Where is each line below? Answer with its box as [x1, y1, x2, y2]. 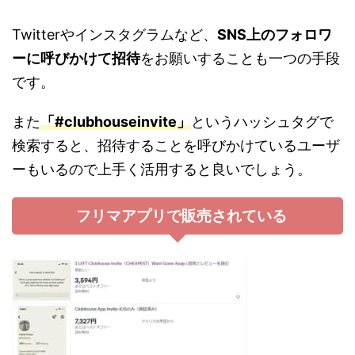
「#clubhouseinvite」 [40, 113, 191, 131]
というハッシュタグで [191, 113, 334, 131]
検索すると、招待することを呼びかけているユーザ [12, 137, 340, 155]
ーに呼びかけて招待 [12, 50, 140, 67]
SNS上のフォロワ [217, 26, 332, 44]
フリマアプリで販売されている [76, 207, 287, 226]
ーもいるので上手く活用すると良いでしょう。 [12, 161, 311, 178]
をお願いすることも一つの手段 [140, 50, 340, 67]
